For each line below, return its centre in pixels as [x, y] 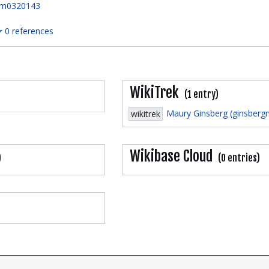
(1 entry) [202, 95]
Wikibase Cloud [171, 156]
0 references [29, 31]
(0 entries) [239, 158]
